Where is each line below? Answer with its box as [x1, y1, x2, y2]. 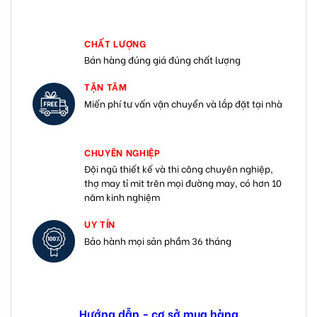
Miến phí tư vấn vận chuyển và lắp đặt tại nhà [84, 96, 282, 110]
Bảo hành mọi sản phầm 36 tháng [84, 233, 231, 247]
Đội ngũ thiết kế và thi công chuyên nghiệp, [84, 161, 273, 175]
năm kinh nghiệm [84, 190, 160, 204]
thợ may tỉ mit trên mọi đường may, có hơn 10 [84, 175, 282, 190]
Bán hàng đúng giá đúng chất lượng [84, 52, 241, 67]
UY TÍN [84, 217, 115, 231]
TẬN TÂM [84, 79, 127, 93]
